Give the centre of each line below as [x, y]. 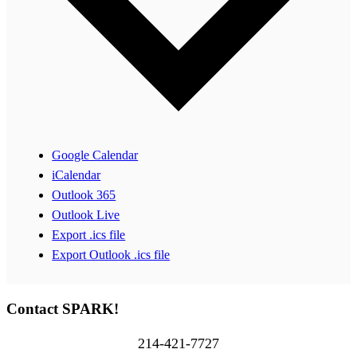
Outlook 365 [84, 194]
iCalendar [76, 175]
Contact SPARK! [63, 308]
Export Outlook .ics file [111, 254]
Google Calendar [95, 155]
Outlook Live [86, 214]
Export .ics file [89, 234]
